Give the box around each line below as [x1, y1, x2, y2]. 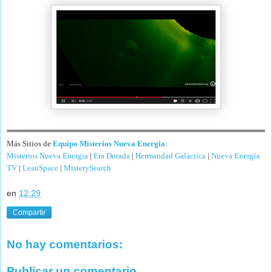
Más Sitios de [7, 138, 53, 148]
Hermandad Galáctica [135, 151, 206, 160]
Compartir [13, 208, 46, 217]
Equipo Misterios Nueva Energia [53, 138, 165, 148]
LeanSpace [22, 163, 58, 172]
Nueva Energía [211, 151, 260, 160]
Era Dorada [93, 151, 130, 160]
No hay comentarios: [7, 238, 123, 251]
